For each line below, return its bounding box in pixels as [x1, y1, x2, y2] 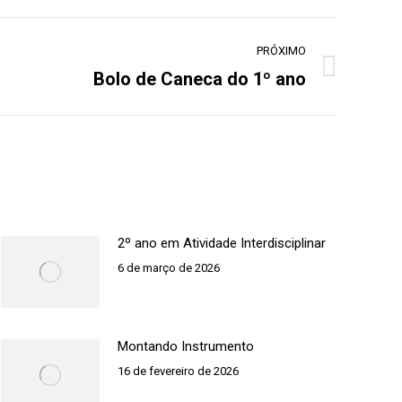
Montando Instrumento [118, 338, 254, 354]
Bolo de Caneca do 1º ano [93, 68, 306, 90]
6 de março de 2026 [118, 261, 220, 275]
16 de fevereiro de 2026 [118, 364, 239, 378]
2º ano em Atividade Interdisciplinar [118, 235, 326, 251]
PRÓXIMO [257, 44, 306, 57]
